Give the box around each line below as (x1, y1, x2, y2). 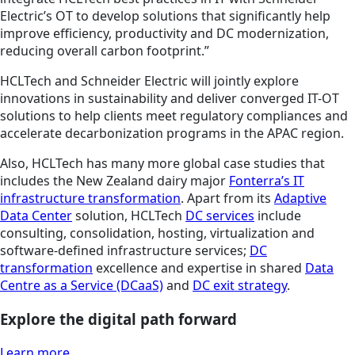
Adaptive (274, 189, 326, 208)
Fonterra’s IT (229, 172, 304, 190)
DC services (185, 207, 254, 225)
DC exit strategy (193, 277, 287, 295)
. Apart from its (181, 189, 274, 208)
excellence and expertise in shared (93, 259, 305, 277)
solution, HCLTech (72, 207, 185, 225)
